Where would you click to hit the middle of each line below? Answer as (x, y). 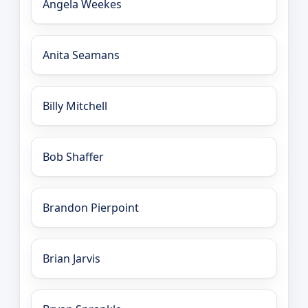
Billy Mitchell (75, 106)
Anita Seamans (81, 55)
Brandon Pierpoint (91, 208)
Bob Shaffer (73, 157)
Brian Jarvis (71, 259)
